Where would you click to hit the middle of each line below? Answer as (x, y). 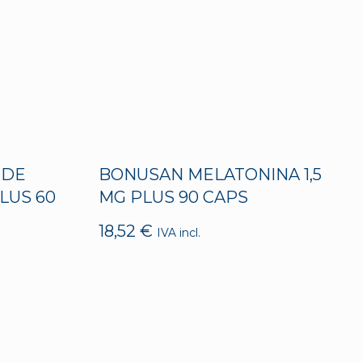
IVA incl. (179, 233)
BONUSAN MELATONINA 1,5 (210, 175)
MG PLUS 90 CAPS (173, 198)
